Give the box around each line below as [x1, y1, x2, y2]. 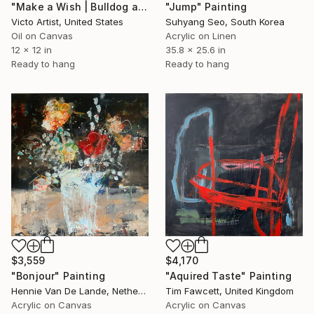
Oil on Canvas [11, 30, 73, 42]
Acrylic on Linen [165, 30, 236, 42]
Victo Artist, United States [11, 16, 123, 28]
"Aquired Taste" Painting [165, 270, 292, 282]
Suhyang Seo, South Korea [165, 16, 285, 28]
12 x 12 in [11, 44, 52, 56]
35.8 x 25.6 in [165, 44, 226, 56]
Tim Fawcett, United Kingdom [165, 285, 294, 297]
